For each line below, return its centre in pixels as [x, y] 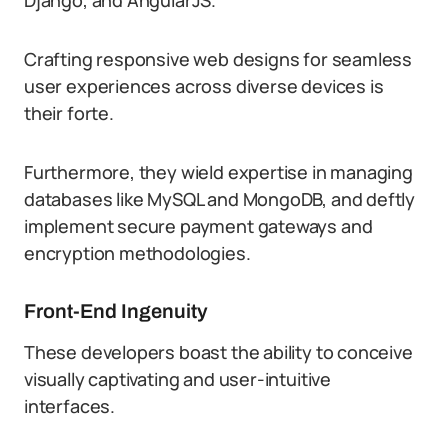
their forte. [69, 113]
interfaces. [70, 406]
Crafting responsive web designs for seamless [218, 59]
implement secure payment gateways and [198, 226]
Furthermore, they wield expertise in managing [218, 172]
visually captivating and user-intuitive [177, 379]
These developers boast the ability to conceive [218, 352]
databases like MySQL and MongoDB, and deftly [220, 199]
